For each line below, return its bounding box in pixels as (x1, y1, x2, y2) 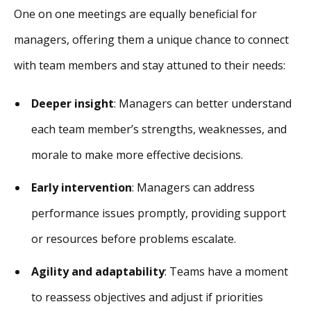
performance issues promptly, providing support (31, 205, 286, 221)
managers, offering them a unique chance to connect (14, 32, 289, 48)
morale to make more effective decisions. (31, 147, 243, 163)
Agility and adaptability (31, 264, 165, 280)
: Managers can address (132, 180, 255, 196)
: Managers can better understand (114, 96, 292, 112)
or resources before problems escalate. (31, 231, 236, 247)
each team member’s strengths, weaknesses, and (31, 121, 287, 137)
